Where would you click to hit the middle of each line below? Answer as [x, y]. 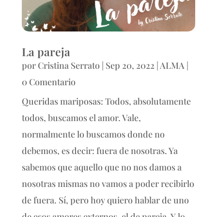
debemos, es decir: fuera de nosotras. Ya [100, 151]
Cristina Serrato [69, 66]
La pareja [46, 52]
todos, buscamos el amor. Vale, [81, 118]
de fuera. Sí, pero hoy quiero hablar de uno [105, 200]
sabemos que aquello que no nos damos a [101, 167]
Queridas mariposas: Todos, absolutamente [106, 101]
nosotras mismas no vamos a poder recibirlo [108, 184]
